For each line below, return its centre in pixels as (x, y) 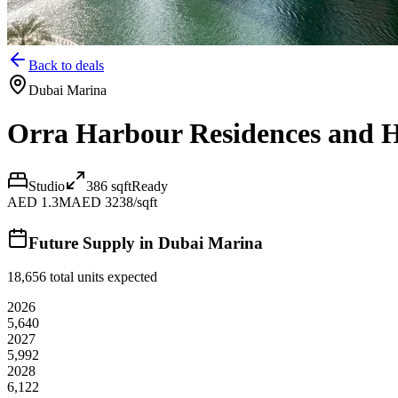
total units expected (102, 277)
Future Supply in (93, 243)
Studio (47, 186)
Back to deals (66, 65)
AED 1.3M (39, 202)
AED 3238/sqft (114, 202)
